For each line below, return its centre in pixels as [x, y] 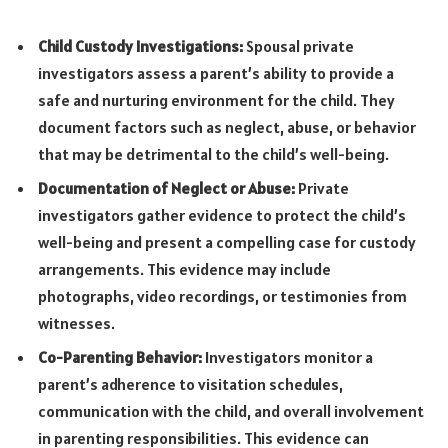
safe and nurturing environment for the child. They [216, 100]
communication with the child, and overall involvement [231, 411]
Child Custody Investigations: [142, 46]
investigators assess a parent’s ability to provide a [216, 73]
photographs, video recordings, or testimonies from [222, 296]
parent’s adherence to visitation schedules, [190, 384]
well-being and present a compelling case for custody [227, 242]
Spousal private [300, 46]
